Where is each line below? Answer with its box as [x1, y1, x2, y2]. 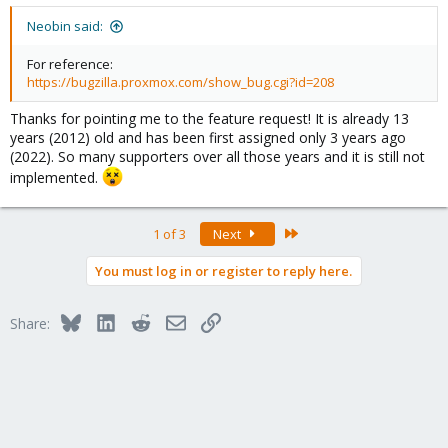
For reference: [27, 55, 113, 74]
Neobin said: [27, 17, 103, 36]
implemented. [10, 167, 102, 187]
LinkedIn [114, 310, 169, 330]
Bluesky [79, 310, 130, 330]
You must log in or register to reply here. [95, 261, 352, 280]
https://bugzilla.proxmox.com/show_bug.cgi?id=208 [27, 73, 334, 92]
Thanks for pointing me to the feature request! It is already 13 [10, 109, 409, 129]
